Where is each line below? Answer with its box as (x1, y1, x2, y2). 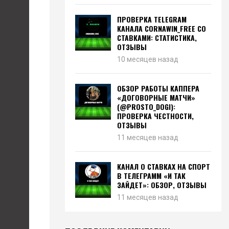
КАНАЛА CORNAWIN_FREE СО (117, 23, 206, 34)
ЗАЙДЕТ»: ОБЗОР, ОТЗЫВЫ (117, 179, 207, 190)
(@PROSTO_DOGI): (117, 101, 175, 112)
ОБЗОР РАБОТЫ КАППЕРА (117, 83, 199, 94)
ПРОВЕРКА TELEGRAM (117, 14, 187, 25)
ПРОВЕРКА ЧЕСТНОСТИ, (117, 110, 194, 121)
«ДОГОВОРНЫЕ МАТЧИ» (117, 92, 195, 103)
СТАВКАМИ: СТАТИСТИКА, (117, 32, 197, 43)
